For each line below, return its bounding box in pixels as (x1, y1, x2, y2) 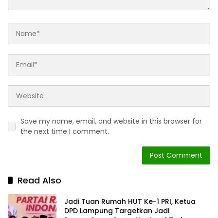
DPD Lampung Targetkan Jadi (64, 205, 169, 216)
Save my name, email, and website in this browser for (20, 116, 202, 127)
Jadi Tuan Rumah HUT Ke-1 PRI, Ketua (64, 196, 196, 206)
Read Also (18, 174, 61, 187)
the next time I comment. (20, 127, 109, 137)
